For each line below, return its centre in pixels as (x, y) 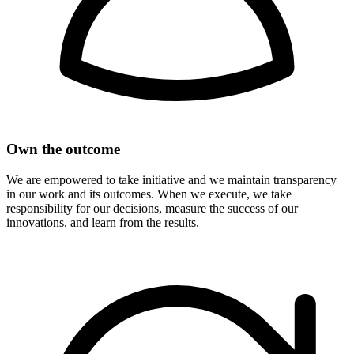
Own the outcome (63, 149)
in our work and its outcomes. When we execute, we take (149, 194)
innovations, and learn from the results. (103, 222)
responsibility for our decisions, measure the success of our (152, 208)
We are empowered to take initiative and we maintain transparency (171, 179)
